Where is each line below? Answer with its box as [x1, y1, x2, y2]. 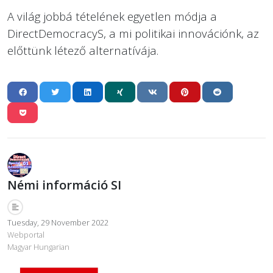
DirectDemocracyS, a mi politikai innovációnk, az [7, 25, 259, 41]
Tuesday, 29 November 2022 [7, 216, 108, 228]
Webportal [7, 229, 44, 240]
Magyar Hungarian [7, 241, 69, 252]
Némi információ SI [7, 176, 121, 193]
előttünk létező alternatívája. [7, 42, 158, 58]
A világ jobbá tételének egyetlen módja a [7, 8, 217, 24]
